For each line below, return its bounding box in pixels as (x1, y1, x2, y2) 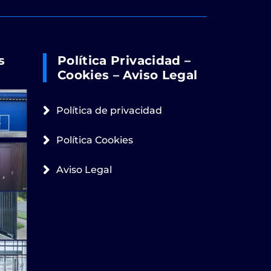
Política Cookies (56, 134, 133, 146)
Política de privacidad (56, 104, 162, 116)
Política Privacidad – (57, 53, 191, 68)
